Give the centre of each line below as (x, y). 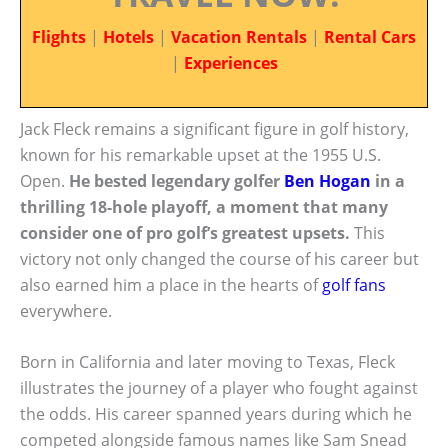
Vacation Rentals (239, 37)
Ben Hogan (327, 180)
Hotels (128, 37)
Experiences (230, 63)
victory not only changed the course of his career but (219, 258)
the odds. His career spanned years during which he (216, 414)
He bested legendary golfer (176, 180)
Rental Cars (370, 37)
